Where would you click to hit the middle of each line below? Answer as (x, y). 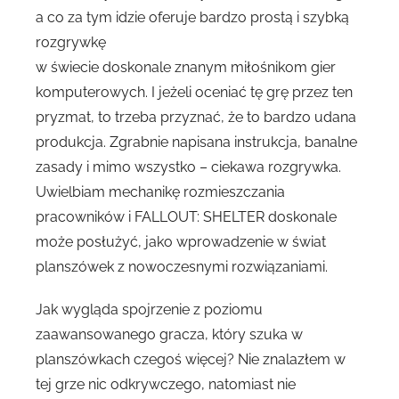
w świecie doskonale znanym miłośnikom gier (186, 67)
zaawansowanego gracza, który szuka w (169, 334)
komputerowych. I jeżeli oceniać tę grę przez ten (194, 92)
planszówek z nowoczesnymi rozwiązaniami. (182, 266)
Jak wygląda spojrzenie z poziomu (149, 309)
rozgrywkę (71, 42)
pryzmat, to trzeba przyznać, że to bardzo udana (196, 117)
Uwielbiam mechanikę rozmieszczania (160, 191)
